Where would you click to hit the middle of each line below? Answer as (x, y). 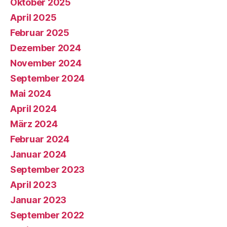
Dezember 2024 (46, 48)
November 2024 (46, 63)
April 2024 (33, 109)
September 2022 (47, 215)
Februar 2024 (40, 139)
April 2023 (33, 185)
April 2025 (33, 17)
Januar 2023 (39, 200)
